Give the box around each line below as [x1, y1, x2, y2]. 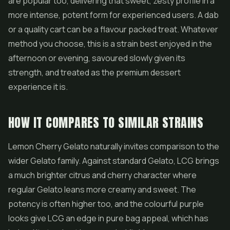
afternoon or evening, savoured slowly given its [8, 52, 185, 64]
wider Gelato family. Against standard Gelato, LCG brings [8, 155, 219, 166]
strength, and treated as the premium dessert [8, 67, 181, 78]
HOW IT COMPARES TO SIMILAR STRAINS [8, 113, 204, 132]
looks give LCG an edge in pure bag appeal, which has [8, 213, 208, 224]
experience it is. [8, 81, 68, 92]
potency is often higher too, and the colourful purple [8, 198, 204, 209]
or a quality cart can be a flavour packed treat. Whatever [8, 24, 218, 35]
